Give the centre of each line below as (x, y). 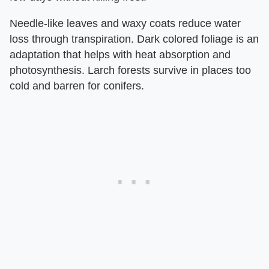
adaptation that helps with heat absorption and (120, 55)
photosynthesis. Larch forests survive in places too (130, 70)
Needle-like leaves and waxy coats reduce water (125, 23)
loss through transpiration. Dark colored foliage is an (134, 39)
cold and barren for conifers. (77, 86)
